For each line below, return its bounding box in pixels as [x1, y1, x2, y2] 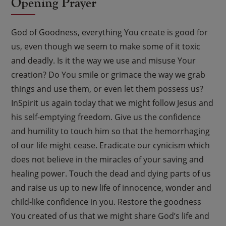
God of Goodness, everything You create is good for [11, 26, 208, 38]
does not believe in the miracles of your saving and [11, 153, 204, 165]
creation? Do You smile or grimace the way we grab [11, 69, 206, 80]
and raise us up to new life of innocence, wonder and [11, 182, 212, 193]
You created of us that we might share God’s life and [11, 210, 210, 221]
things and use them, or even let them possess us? [11, 83, 204, 94]
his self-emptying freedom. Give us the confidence [11, 111, 201, 123]
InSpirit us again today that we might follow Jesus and [11, 97, 214, 108]
